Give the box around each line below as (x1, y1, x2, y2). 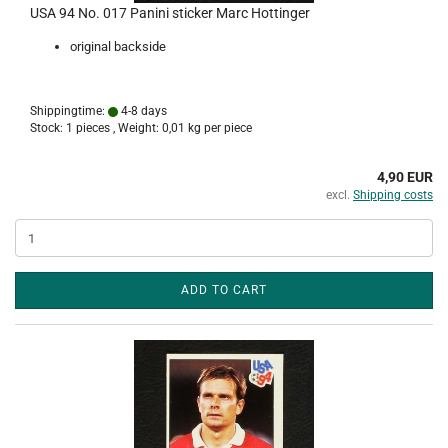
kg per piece (185, 121, 252, 135)
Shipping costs (353, 188, 433, 202)
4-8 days (118, 104, 167, 118)
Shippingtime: (30, 104, 108, 118)
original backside (70, 39, 166, 54)
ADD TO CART (181, 283, 267, 297)
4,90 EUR (377, 169, 433, 185)
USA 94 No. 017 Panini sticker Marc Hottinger (30, 5, 310, 21)
